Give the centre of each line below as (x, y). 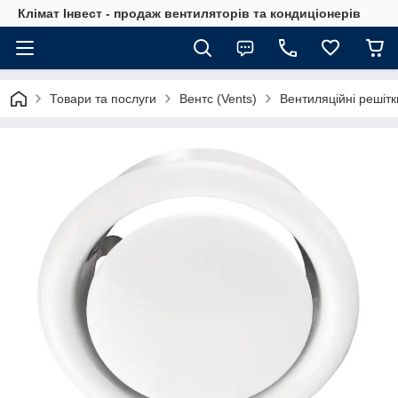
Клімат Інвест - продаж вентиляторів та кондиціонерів (189, 13)
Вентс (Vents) (218, 99)
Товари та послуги (103, 99)
